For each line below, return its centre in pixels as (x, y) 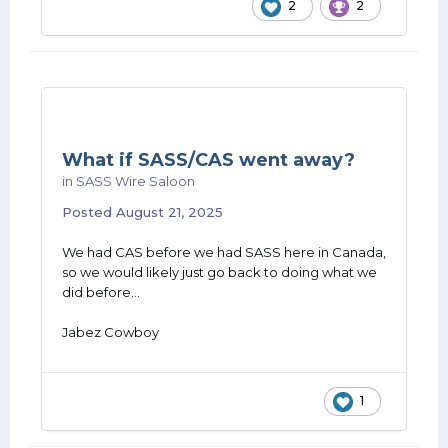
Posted (89, 212)
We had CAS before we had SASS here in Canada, (224, 252)
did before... (101, 292)
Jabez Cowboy (110, 332)
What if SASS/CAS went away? (208, 160)
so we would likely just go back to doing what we (219, 272)
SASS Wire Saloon (135, 181)
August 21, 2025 (169, 212)
